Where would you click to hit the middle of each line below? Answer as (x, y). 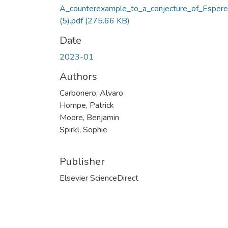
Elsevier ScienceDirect (99, 178)
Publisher (82, 161)
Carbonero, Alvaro (91, 93)
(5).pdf (72, 21)
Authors (78, 76)
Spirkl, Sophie (83, 130)
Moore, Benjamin (89, 117)
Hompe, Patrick (87, 105)
